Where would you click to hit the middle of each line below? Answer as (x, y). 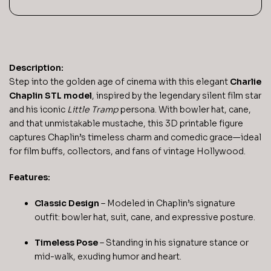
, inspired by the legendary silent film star (177, 96)
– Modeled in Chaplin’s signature (167, 203)
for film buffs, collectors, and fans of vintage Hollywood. (127, 151)
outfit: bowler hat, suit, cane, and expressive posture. (145, 217)
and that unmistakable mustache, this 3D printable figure (126, 123)
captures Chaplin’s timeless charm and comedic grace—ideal (135, 137)
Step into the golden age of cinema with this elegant (119, 82)
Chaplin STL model (51, 96)
